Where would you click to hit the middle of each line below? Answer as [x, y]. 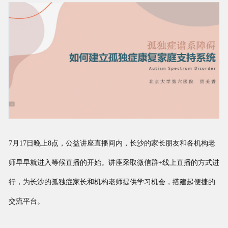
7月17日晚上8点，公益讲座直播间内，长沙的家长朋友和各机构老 [112, 144]
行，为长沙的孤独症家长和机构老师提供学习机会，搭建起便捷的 [112, 182]
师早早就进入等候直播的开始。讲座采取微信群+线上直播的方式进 [114, 163]
